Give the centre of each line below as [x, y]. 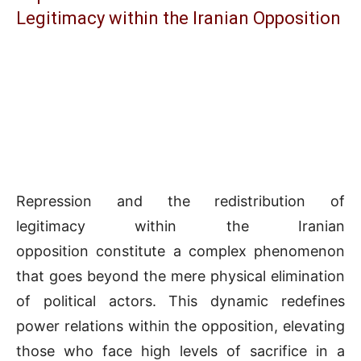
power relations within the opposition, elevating [180, 326]
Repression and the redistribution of [180, 201]
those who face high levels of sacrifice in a [180, 351]
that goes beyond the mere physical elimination [180, 276]
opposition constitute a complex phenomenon [180, 251]
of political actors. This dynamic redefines [180, 301]
